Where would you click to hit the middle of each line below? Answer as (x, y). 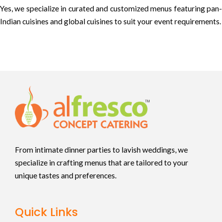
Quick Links (46, 212)
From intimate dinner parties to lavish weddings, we (101, 149)
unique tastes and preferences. (66, 175)
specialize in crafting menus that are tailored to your (102, 162)
